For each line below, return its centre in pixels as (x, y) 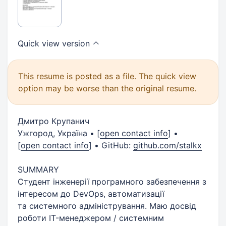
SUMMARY (38, 169)
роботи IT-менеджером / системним (91, 218)
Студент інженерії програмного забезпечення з (112, 181)
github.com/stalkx (167, 145)
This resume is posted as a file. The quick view (107, 76)
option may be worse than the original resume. (107, 88)
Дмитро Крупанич (53, 121)
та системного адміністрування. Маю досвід (107, 206)
